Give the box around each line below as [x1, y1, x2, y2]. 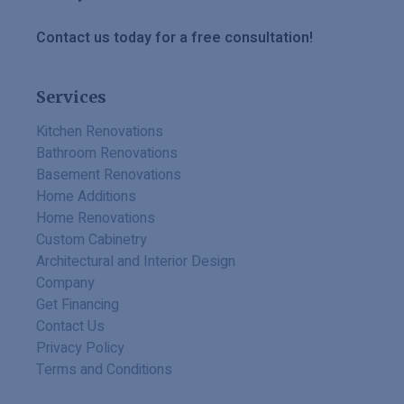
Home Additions [36, 186, 136, 208]
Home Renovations [36, 207, 155, 230]
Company [36, 272, 95, 295]
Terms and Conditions [36, 359, 172, 381]
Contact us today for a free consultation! [36, 27, 313, 50]
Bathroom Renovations [36, 142, 178, 165]
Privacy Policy [36, 337, 124, 360]
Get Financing [36, 294, 119, 317]
